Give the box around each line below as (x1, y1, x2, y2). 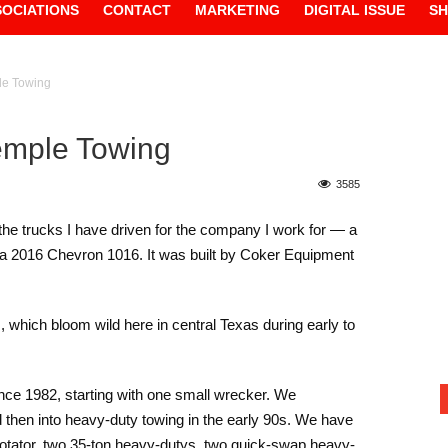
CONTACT (103, 2, 171, 18)
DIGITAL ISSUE (304, 2, 405, 18)
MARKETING (195, 2, 280, 18)
